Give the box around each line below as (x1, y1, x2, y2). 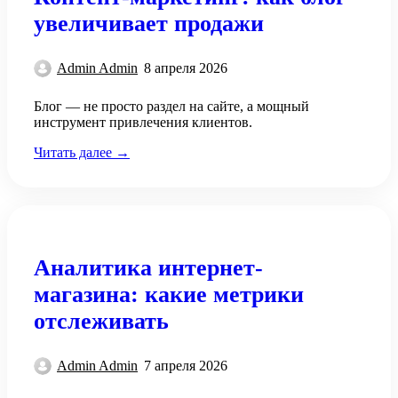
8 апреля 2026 (144, 60, 227, 76)
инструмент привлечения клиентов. (34, 115, 252, 131)
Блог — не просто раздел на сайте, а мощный (34, 99, 309, 115)
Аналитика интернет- (34, 254, 263, 281)
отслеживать (34, 307, 169, 334)
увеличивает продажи (34, 10, 264, 36)
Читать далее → (34, 145, 130, 161)
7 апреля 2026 (144, 358, 227, 374)
